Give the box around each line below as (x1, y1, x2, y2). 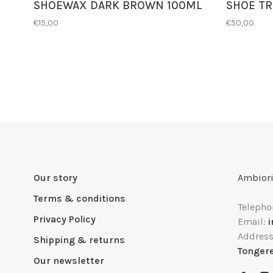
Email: (238, 216, 268, 228)
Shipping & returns (34, 234, 125, 246)
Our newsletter (34, 255, 104, 267)
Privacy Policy (34, 213, 96, 225)
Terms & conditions (34, 193, 126, 205)
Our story (34, 172, 77, 184)
